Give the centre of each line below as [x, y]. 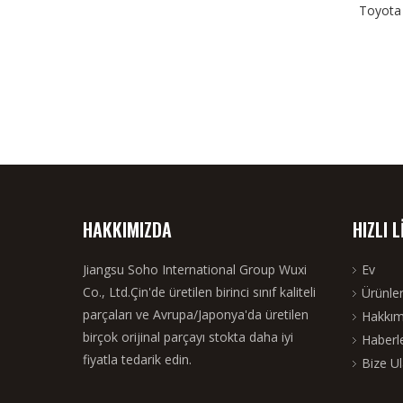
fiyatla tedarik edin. [137, 360]
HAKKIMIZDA [127, 230]
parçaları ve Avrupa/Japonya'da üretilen [196, 315]
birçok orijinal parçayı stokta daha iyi [188, 337]
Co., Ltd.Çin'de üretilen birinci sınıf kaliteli [199, 292]
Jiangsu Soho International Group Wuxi [195, 270]
